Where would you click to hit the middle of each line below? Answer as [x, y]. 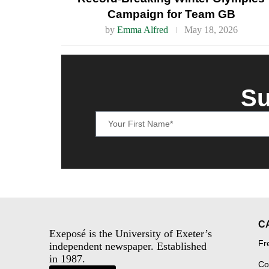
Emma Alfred [142, 30]
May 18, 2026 [211, 30]
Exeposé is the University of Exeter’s [131, 234]
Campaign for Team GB [171, 14]
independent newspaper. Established [128, 246]
